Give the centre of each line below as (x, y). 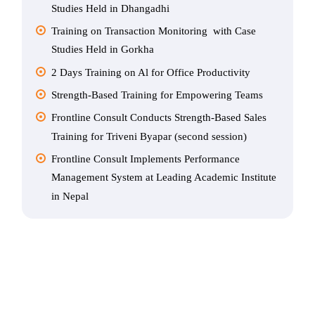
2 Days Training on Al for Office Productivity (151, 72)
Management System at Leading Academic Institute (164, 178)
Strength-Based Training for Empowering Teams (157, 95)
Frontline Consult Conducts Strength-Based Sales (159, 118)
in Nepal (70, 196)
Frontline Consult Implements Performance (146, 159)
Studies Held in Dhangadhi (111, 8)
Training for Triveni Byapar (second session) (149, 136)
